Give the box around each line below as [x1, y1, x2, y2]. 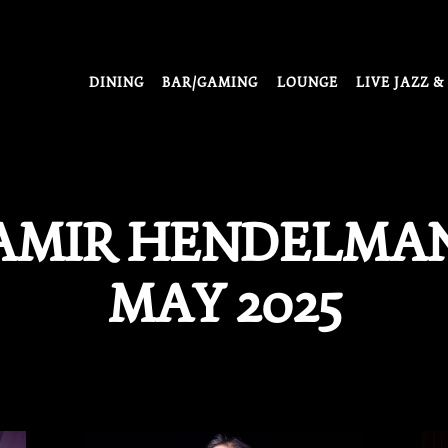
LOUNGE [276, 72, 338, 92]
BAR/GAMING [162, 72, 259, 92]
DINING [89, 72, 144, 92]
